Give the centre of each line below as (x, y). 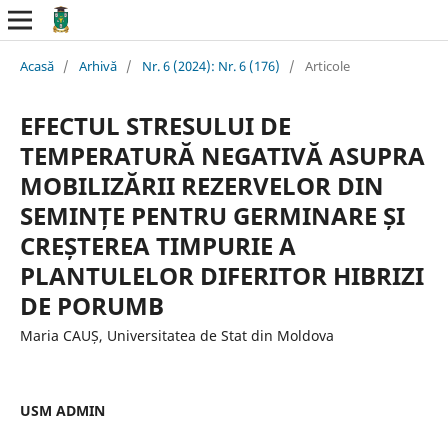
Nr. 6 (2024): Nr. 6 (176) (210, 65)
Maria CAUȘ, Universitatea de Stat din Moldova (176, 335)
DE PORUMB (91, 305)
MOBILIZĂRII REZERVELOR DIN (201, 185)
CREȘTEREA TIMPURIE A (157, 245)
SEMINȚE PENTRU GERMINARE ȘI (212, 215)
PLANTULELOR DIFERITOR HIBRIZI (221, 275)
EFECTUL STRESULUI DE (155, 125)
